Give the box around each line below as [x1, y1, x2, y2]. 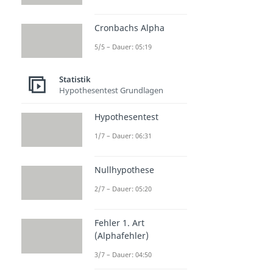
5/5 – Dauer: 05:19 [94, 41, 152, 51]
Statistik [59, 74, 91, 85]
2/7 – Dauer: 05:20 [94, 184, 152, 194]
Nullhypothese [94, 164, 154, 176]
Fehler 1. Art [94, 217, 144, 229]
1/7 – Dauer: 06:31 [94, 130, 152, 140]
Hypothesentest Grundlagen [59, 85, 163, 96]
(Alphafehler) [94, 230, 149, 242]
